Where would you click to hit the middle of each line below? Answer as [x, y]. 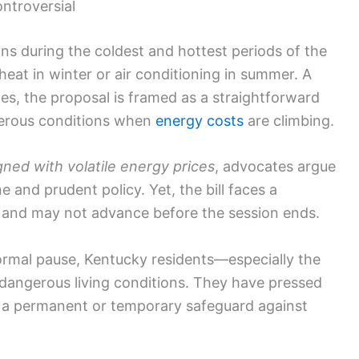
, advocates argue [275, 167]
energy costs [200, 120]
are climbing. [289, 120]
